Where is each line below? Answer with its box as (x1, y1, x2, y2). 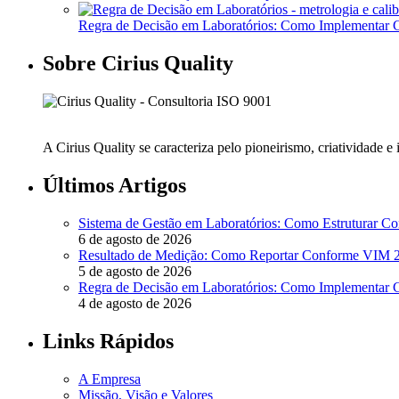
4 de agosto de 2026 (78, 295, 191, 311)
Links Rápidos (43, 329, 174, 353)
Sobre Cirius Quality (43, 51, 233, 75)
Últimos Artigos (43, 173, 186, 197)
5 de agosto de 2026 (78, 263, 191, 279)
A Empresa (78, 370, 141, 387)
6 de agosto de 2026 (78, 231, 191, 247)
